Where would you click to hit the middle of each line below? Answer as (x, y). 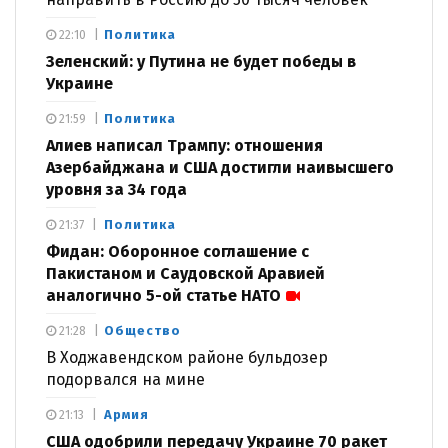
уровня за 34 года (116, 190)
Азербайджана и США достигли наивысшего (220, 168)
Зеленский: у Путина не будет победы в (201, 62)
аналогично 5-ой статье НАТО (163, 296)
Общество (142, 331)
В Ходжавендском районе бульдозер (187, 358)
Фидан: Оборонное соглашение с (177, 252)
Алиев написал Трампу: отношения (184, 146)
